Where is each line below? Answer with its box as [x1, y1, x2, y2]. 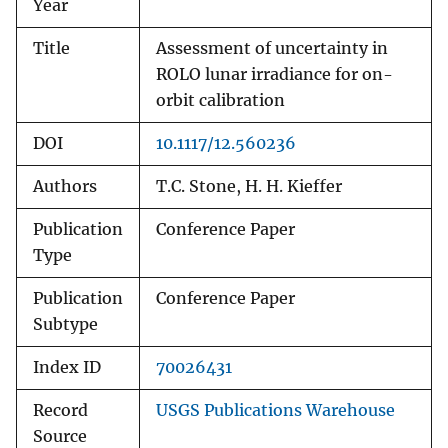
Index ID [33, 358, 101, 378]
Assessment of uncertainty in [156, 39, 388, 59]
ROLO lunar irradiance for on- [156, 65, 393, 85]
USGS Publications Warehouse [156, 401, 395, 421]
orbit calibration [156, 91, 285, 111]
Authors [33, 177, 97, 197]
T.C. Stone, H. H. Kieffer [156, 177, 342, 197]
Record [33, 401, 88, 421]
